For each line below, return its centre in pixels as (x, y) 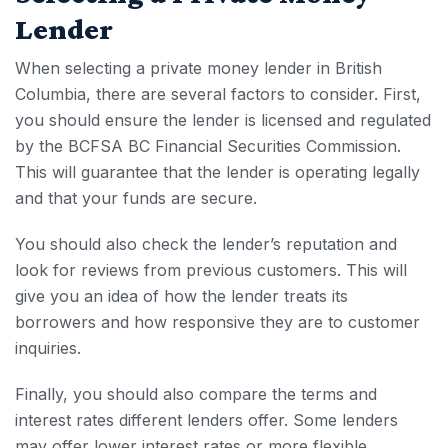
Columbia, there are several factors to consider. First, (218, 94)
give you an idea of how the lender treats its (181, 296)
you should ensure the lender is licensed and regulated (223, 120)
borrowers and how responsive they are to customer (217, 322)
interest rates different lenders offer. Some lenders (206, 420)
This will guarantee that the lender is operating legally (217, 172)
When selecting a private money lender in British (198, 68)
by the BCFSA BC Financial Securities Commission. (208, 146)
